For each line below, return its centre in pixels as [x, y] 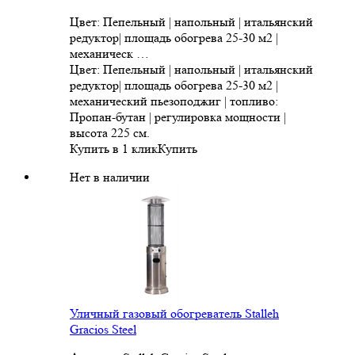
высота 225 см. [110, 133]
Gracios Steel [103, 330]
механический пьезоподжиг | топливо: [174, 101]
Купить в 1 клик [114, 149]
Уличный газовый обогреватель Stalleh [174, 314]
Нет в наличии [110, 177]
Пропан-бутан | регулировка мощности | [178, 117]
